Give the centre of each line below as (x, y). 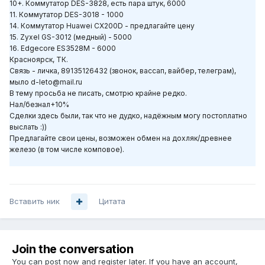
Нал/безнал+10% (39, 105)
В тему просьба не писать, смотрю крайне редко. (98, 93)
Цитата (112, 201)
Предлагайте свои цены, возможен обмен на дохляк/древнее (121, 138)
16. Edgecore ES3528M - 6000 (63, 49)
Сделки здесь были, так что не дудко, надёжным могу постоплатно (128, 116)
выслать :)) (28, 127)
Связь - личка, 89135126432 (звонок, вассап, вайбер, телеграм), (123, 71)
